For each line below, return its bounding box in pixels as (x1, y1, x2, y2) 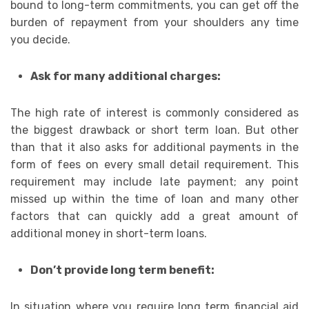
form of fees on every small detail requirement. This (10, 158, 299, 172)
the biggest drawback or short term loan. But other (10, 123, 299, 137)
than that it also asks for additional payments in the (10, 141, 299, 154)
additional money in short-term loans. (10, 227, 207, 241)
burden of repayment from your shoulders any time (10, 16, 299, 30)
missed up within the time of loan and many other (10, 192, 299, 206)
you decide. (10, 33, 70, 47)
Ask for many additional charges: (30, 70, 221, 83)
